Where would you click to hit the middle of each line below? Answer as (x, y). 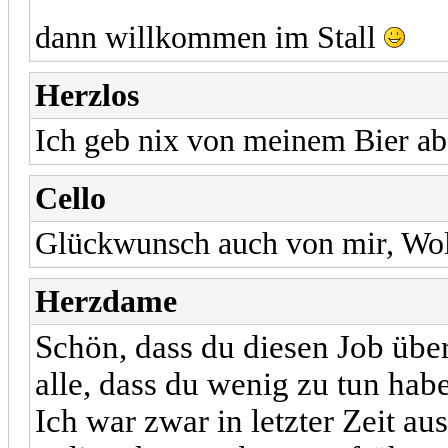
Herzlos (87, 95)
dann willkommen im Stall (209, 37)
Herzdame (106, 301)
